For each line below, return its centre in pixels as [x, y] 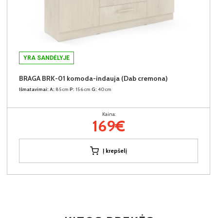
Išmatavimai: [34, 89]
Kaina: [109, 114]
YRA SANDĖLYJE [46, 58]
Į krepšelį [115, 150]
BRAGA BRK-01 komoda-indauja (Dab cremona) [93, 78]
